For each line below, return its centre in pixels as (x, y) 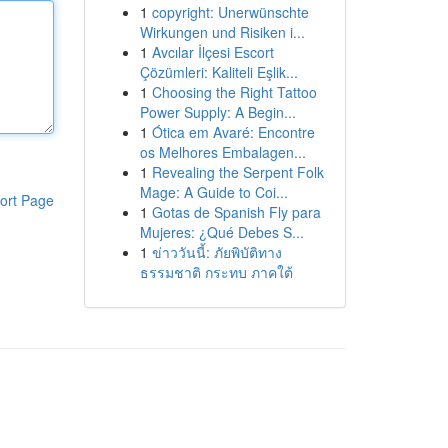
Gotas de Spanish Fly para (236, 212)
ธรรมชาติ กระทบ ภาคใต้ (216, 272)
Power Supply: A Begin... (217, 112)
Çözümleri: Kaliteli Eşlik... (218, 72)
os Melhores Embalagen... (222, 152)
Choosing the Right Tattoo (234, 92)
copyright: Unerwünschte (230, 12)
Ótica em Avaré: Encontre (233, 132)
